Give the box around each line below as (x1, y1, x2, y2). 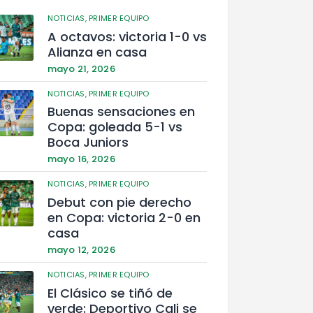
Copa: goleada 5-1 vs (47, 118, 182, 136)
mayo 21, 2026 (47, 61, 115, 75)
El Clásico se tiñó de (47, 284, 173, 302)
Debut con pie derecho (47, 194, 191, 212)
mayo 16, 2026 (47, 152, 115, 166)
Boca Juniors (47, 133, 129, 152)
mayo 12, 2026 (47, 243, 115, 257)
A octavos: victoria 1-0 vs (47, 27, 207, 45)
